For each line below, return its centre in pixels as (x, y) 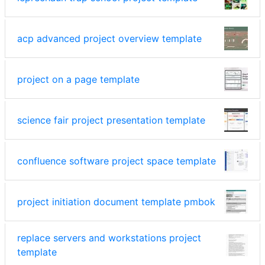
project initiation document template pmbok (116, 202)
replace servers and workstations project (109, 238)
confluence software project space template (117, 161)
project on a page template (78, 80)
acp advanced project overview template (109, 39)
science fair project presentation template (111, 120)
